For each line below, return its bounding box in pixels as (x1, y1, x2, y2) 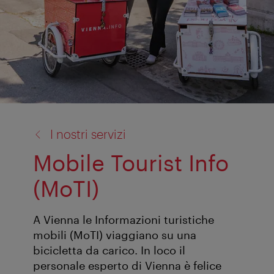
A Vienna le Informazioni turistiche (33, 213, 214, 227)
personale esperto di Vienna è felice (33, 259, 221, 273)
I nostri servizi (50, 126, 126, 141)
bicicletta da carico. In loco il (33, 243, 185, 257)
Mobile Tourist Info (33, 149, 229, 176)
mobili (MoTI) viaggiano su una (33, 228, 196, 242)
